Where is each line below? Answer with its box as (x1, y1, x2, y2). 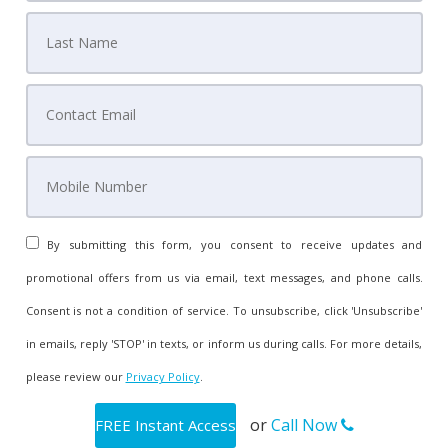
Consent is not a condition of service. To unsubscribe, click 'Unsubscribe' (25, 302, 423, 318)
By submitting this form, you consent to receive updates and (38, 236, 423, 252)
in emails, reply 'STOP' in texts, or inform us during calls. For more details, (25, 335, 423, 351)
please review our (25, 368, 126, 384)
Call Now (270, 413, 341, 436)
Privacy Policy (125, 368, 200, 384)
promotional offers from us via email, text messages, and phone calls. (25, 269, 423, 285)
